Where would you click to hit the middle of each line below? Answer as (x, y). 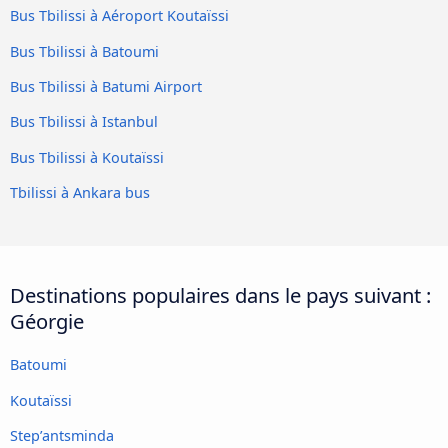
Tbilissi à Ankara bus (80, 193)
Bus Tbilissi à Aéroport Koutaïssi (119, 16)
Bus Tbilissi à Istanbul (84, 122)
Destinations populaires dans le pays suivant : (220, 295)
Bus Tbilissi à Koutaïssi (87, 157)
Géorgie (47, 321)
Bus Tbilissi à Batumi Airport (106, 87)
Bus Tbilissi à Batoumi (84, 51)
